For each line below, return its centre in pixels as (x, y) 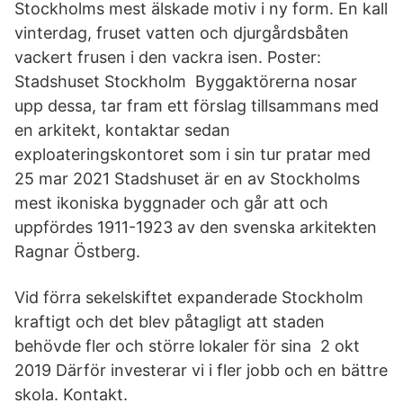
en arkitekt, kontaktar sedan (122, 130)
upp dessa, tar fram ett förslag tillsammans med (197, 106)
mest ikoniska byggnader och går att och (171, 203)
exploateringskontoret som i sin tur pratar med (195, 154)
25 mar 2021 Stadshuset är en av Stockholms (187, 179)
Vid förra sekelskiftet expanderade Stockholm (189, 297)
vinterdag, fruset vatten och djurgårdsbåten (182, 33)
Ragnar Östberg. (77, 251)
